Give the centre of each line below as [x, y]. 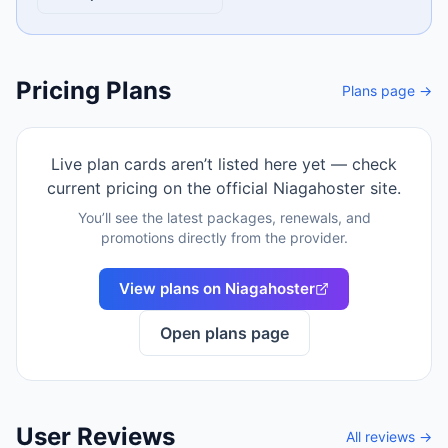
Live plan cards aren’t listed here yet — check [224, 164]
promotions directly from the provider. [224, 237]
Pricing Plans [93, 90]
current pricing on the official [160, 188]
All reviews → [389, 436]
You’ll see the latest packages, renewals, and [224, 217]
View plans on [172, 288]
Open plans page [224, 333]
